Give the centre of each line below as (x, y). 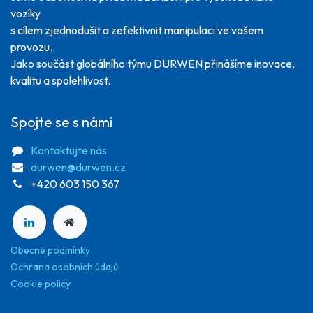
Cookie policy (41, 284)
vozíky (26, 13)
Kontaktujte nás (68, 150)
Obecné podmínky (50, 250)
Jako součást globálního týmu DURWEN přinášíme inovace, (153, 63)
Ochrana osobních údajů (64, 267)
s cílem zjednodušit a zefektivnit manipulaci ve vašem (137, 30)
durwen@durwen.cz (78, 167)
